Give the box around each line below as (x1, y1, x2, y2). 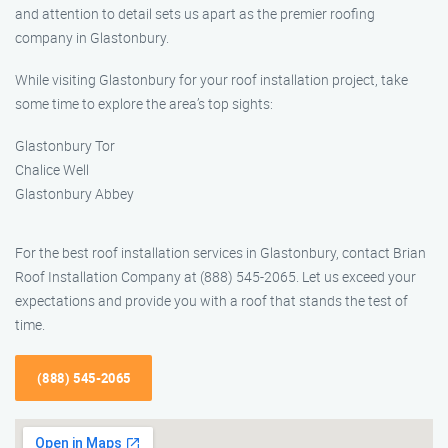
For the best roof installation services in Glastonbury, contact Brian (15, 243, 426, 262)
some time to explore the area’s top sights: (15, 94, 273, 113)
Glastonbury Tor (15, 136, 115, 155)
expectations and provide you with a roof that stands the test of (15, 291, 408, 310)
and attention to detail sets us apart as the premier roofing (15, 4, 375, 23)
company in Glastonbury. (15, 28, 169, 47)
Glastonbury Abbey (15, 184, 134, 203)
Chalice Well (15, 160, 89, 179)
